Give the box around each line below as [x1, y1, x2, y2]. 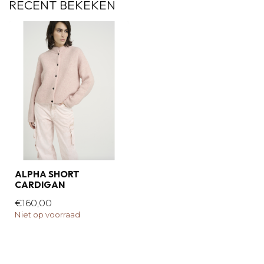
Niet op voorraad [15, 209, 80, 219]
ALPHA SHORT [15, 168, 80, 180]
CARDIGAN [15, 179, 65, 190]
